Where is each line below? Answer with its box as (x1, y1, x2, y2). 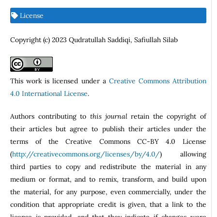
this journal (90, 111, 128, 121)
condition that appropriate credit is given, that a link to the (10, 200, 206, 209)
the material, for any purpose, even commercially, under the (10, 187, 206, 196)
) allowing (160, 149, 206, 158)
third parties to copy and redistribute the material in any (10, 162, 206, 171)
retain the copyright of (127, 111, 206, 121)
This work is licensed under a (10, 76, 109, 85)
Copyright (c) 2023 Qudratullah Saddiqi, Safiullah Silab (10, 35, 178, 45)
